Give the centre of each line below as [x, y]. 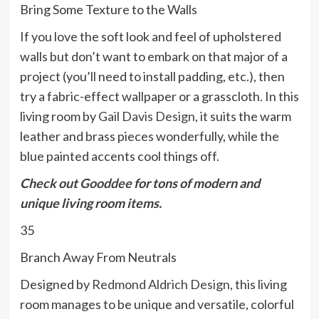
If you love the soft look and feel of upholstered [150, 37]
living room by [59, 116]
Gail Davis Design [146, 116]
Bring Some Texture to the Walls [108, 10]
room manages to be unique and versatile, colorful [157, 304]
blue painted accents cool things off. [119, 156]
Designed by [56, 284]
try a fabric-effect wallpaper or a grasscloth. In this [159, 96]
